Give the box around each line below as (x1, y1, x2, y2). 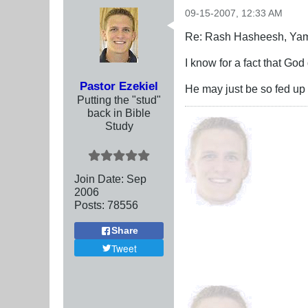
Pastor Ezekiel (80, 79, 158, 93)
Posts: (74, 199, 104, 212)
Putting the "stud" (77, 93, 161, 107)
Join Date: (74, 173, 124, 186)
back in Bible (87, 107, 151, 120)
